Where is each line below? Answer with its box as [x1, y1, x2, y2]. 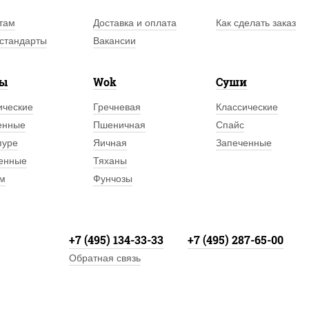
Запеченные [215, 137, 272, 148]
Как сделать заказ [215, 17, 296, 28]
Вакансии [93, 35, 137, 46]
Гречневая [93, 101, 141, 112]
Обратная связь [69, 252, 141, 263]
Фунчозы [93, 173, 133, 184]
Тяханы [93, 155, 128, 166]
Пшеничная [93, 119, 146, 130]
